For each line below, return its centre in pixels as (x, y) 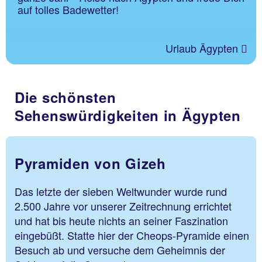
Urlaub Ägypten (203, 48)
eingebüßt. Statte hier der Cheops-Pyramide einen (132, 235)
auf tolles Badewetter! (68, 10)
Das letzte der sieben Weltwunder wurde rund (121, 192)
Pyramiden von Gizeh (90, 163)
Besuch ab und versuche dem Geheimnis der (120, 250)
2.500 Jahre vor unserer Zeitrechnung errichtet (123, 206)
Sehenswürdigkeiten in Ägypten (128, 116)
